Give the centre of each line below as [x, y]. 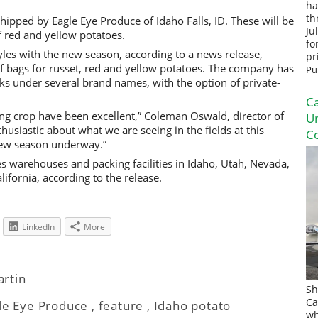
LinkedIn [38, 227]
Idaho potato [192, 306]
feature [121, 306]
